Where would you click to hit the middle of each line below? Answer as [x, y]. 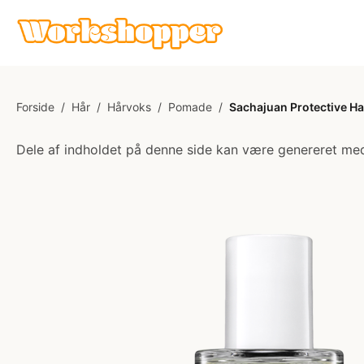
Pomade [190, 107]
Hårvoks [129, 107]
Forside [35, 107]
